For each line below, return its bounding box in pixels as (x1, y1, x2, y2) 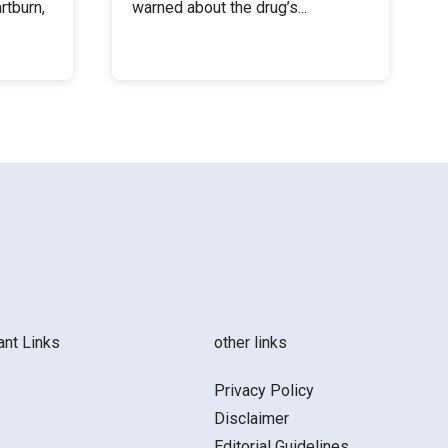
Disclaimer (213, 409, 289, 429)
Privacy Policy (213, 381, 314, 401)
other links (213, 333, 287, 353)
